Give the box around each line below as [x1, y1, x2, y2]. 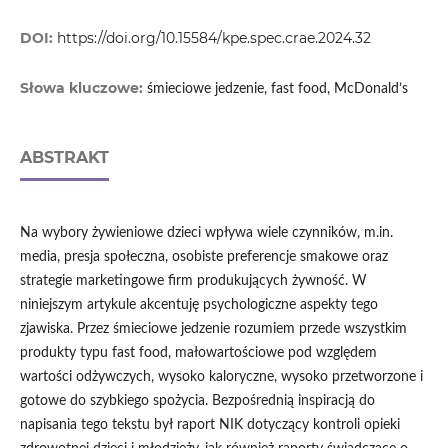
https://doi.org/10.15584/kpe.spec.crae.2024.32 [56, 29, 371, 48]
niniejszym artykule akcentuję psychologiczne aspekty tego [19, 298, 378, 313]
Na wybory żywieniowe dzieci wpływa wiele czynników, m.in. [19, 226, 393, 241]
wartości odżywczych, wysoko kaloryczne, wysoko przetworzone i [19, 370, 423, 385]
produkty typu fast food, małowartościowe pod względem [19, 346, 377, 361]
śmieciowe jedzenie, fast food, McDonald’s [146, 82, 408, 97]
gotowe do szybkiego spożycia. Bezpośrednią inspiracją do [19, 394, 375, 409]
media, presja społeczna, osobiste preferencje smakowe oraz [19, 250, 388, 265]
